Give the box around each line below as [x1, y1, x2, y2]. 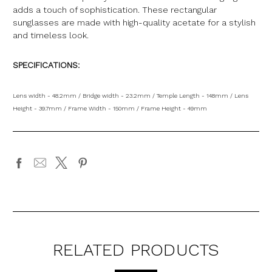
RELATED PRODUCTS [52, 239, 220, 260]
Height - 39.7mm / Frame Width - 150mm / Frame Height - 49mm [13, 104, 207, 112]
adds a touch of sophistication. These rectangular [13, 4, 217, 15]
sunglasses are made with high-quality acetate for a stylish [13, 17, 256, 27]
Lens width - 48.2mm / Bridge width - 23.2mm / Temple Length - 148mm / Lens [13, 92, 248, 99]
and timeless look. [13, 30, 89, 40]
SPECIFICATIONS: [13, 59, 82, 70]
